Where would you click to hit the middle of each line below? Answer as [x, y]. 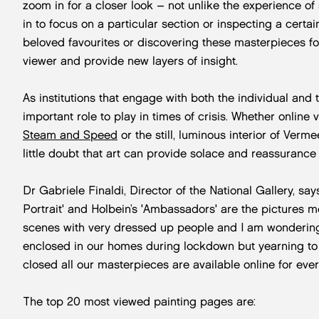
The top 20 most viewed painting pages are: [139, 301]
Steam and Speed [70, 135]
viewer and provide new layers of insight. [130, 61]
